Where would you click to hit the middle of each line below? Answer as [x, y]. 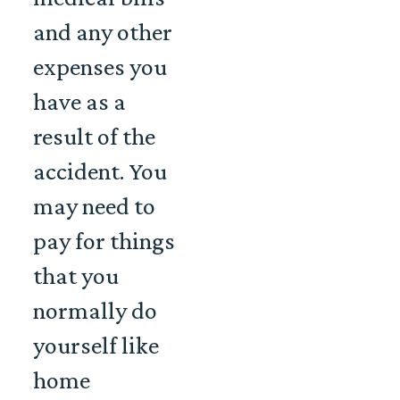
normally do [95, 311]
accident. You [100, 171]
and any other [103, 32]
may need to [94, 206]
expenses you [100, 67]
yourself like [96, 346]
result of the [94, 137]
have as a [79, 102]
